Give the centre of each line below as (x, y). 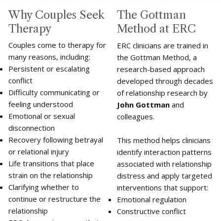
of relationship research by (162, 92)
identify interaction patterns (164, 152)
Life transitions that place (51, 163)
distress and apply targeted (164, 175)
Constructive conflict (151, 211)
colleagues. (135, 116)
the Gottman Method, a (157, 57)
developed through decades (165, 81)
